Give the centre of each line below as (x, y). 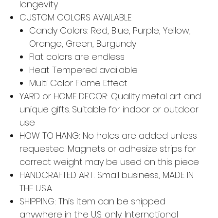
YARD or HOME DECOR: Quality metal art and (110, 96)
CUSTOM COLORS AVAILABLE (75, 17)
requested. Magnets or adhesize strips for (108, 148)
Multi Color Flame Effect (78, 83)
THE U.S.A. (36, 188)
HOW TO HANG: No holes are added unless (108, 135)
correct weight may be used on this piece (109, 162)
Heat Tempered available (83, 70)
